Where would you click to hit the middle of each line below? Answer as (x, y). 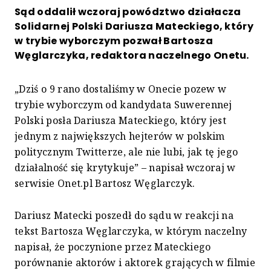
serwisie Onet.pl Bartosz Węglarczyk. (105, 183)
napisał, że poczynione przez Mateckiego (113, 247)
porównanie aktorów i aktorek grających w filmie (135, 262)
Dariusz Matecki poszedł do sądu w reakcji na (124, 215)
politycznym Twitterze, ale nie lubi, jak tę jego (126, 152)
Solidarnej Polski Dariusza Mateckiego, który (134, 26)
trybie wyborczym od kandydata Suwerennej (123, 104)
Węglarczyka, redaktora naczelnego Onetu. (132, 55)
